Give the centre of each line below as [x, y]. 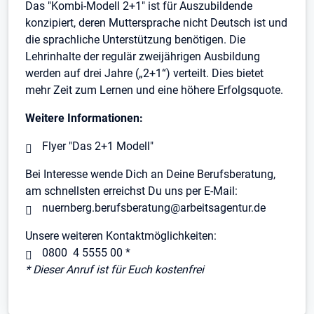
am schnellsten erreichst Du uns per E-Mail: [131, 191]
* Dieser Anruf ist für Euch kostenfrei [115, 269]
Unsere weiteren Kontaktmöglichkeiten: [121, 236]
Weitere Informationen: [84, 118]
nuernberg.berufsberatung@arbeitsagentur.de [154, 208]
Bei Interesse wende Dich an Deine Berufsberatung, [150, 174]
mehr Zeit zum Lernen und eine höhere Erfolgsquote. [154, 90]
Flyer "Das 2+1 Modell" [98, 146]
